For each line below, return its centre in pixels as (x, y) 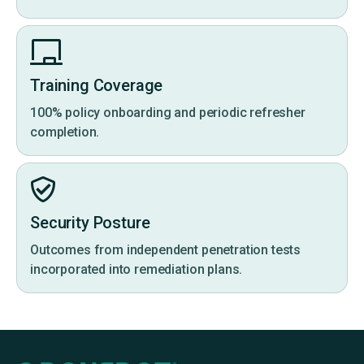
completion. (65, 132)
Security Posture (90, 223)
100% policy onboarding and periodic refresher (168, 113)
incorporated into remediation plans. (136, 270)
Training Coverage (97, 86)
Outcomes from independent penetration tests (166, 250)
